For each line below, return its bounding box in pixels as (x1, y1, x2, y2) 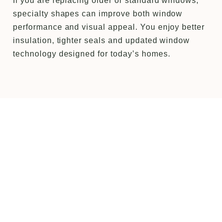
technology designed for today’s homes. (13, 50, 170, 58)
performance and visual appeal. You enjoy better (13, 23, 205, 32)
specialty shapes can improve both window (13, 9, 183, 18)
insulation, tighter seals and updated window (13, 36, 190, 45)
